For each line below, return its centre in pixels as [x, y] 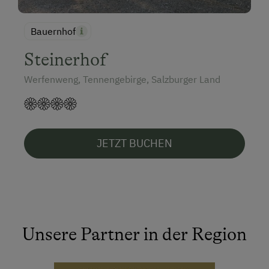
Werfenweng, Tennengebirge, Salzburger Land [122, 79]
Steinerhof [65, 59]
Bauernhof [53, 31]
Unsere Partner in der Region [134, 234]
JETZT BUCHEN [134, 143]
